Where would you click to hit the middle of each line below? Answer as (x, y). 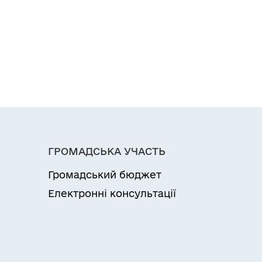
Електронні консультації (112, 194)
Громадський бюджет (105, 175)
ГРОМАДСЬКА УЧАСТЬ (107, 151)
